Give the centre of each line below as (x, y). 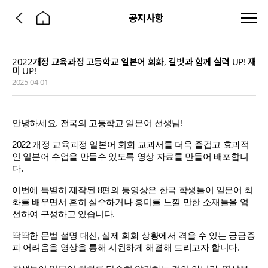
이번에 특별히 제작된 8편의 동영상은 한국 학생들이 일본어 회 (133, 190)
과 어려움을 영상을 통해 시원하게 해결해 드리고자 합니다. (126, 248)
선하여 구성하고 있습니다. (64, 214)
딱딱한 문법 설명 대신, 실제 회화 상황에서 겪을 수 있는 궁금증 (134, 236)
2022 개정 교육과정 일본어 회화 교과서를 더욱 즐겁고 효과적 (131, 145)
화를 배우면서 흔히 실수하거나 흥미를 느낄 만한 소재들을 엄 (130, 202)
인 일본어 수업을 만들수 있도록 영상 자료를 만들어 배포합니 (130, 157)
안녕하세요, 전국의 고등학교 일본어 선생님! (98, 123)
